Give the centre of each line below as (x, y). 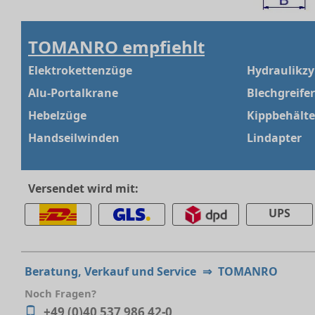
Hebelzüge (57, 116)
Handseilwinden (74, 138)
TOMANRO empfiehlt (116, 47)
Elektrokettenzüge (80, 71)
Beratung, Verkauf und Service (112, 272)
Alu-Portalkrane (73, 93)
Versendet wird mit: (83, 189)
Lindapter (274, 138)
